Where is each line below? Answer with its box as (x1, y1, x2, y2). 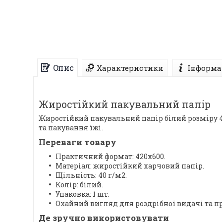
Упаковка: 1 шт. (55, 189, 110, 199)
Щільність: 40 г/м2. (55, 170, 127, 180)
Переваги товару (39, 136, 116, 148)
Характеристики (97, 63, 164, 73)
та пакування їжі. (39, 123, 103, 133)
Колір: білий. (55, 180, 103, 190)
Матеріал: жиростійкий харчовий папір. (55, 161, 204, 171)
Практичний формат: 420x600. (55, 152, 166, 162)
